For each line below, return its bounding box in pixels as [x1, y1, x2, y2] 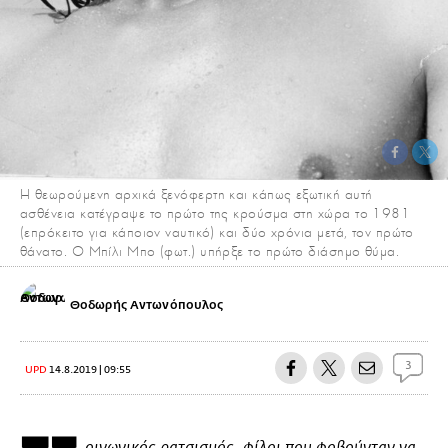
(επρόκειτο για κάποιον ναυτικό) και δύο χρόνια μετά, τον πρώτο [20, 223, 414, 241]
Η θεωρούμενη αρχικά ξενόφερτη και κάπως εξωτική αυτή [20, 185, 373, 203]
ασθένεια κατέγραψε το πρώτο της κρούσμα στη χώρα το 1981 [20, 204, 411, 222]
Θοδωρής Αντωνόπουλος [70, 297, 224, 312]
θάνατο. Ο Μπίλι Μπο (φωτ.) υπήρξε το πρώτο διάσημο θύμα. [20, 242, 400, 260]
